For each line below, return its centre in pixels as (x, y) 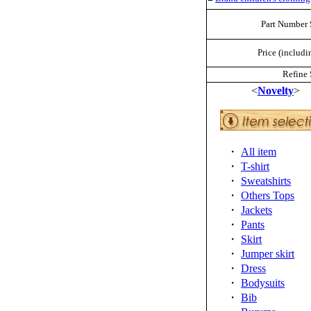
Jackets (257, 210)
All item (259, 152)
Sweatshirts (266, 181)
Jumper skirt (268, 254)
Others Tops (268, 196)
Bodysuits (263, 283)
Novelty (276, 91)
